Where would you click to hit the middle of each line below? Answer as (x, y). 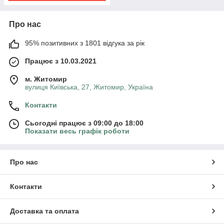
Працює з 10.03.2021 (61, 61)
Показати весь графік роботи (77, 131)
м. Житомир (46, 79)
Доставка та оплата (44, 211)
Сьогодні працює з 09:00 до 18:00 (84, 123)
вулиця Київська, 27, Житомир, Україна (89, 87)
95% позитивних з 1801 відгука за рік (85, 43)
